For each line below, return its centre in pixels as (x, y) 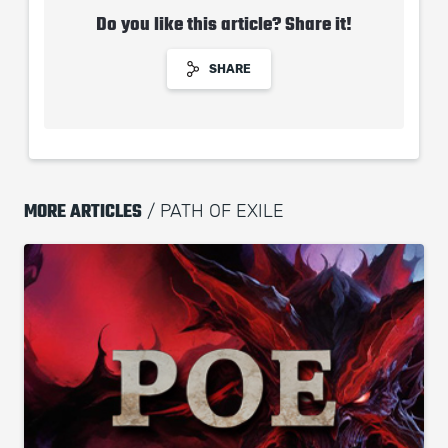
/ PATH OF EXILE (213, 212)
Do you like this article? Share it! (224, 24)
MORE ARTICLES (83, 211)
